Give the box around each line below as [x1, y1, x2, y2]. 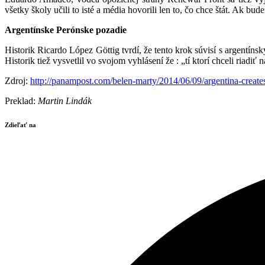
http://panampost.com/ [30, 76, 112, 86]
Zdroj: [5, 76, 30, 86]
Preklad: [5, 96, 38, 106]
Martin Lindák [38, 96, 92, 106]
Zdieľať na [5, 121, 36, 128]
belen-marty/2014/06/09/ [112, 76, 204, 86]
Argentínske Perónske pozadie [5, 25, 127, 35]
